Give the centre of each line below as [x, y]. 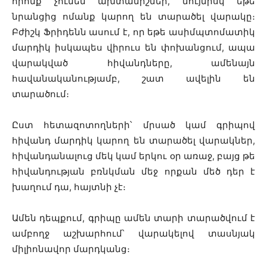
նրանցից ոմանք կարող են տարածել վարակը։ [133, 16]
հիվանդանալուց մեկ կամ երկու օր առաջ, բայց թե [133, 156]
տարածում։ [41, 94]
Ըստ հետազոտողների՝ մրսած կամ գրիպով [133, 125]
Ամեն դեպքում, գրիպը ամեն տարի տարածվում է [133, 218]
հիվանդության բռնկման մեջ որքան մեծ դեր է [133, 171]
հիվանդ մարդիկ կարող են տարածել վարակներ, [133, 140]
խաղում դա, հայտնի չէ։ [69, 187]
